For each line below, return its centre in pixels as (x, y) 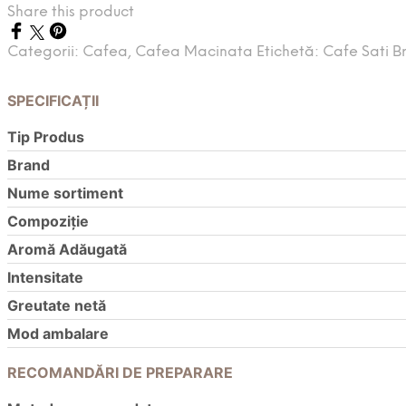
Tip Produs (46, 137)
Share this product (71, 13)
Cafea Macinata (194, 53)
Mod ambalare (58, 334)
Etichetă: (290, 53)
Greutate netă (57, 306)
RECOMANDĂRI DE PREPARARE (120, 373)
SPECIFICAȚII (53, 101)
